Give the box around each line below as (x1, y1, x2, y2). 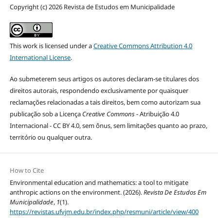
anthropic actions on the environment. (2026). (9, 188, 144, 197)
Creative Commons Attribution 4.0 (93, 41, 192, 50)
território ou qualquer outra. (9, 133, 92, 142)
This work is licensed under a (9, 41, 93, 50)
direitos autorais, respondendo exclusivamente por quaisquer (9, 86, 188, 95)
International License (9, 53, 71, 62)
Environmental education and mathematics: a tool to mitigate (9, 178, 188, 187)
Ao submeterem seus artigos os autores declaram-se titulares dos (9, 74, 199, 83)
